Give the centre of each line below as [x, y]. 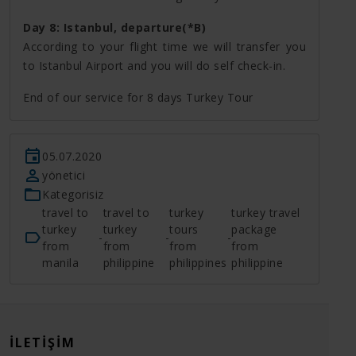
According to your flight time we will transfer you [164, 46]
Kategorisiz [73, 195]
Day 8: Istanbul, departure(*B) [114, 27]
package [254, 229]
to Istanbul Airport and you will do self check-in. [154, 65]
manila [60, 262]
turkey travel [266, 212]
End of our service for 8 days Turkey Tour [138, 97]
